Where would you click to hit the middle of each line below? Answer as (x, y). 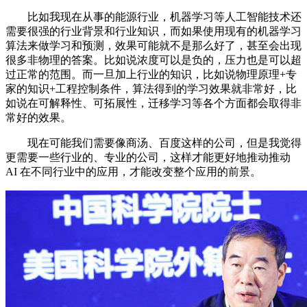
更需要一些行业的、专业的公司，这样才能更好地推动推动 (148, 157)
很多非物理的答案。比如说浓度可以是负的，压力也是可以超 (153, 60)
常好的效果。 (38, 117)
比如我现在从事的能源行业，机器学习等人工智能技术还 (153, 16)
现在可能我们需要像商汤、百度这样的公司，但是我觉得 (153, 143)
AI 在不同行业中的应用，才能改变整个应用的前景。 (133, 171)
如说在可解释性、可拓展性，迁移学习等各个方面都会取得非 (153, 103)
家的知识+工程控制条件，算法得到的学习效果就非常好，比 (151, 88)
